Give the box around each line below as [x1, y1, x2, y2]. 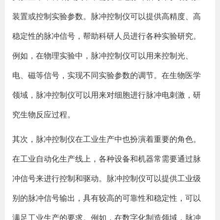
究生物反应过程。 [12, 109, 75, 120]
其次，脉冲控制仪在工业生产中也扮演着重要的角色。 [12, 134, 201, 144]
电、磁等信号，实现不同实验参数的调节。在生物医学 [12, 70, 201, 81]
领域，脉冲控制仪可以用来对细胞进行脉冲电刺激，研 [12, 89, 201, 100]
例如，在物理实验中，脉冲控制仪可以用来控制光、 [12, 50, 193, 61]
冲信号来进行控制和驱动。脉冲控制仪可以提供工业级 [12, 173, 201, 184]
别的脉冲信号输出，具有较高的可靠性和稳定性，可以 [12, 192, 201, 203]
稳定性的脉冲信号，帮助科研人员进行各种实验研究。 [12, 30, 201, 41]
